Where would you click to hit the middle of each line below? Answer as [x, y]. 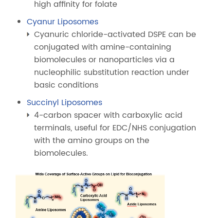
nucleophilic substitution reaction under [112, 73]
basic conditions [66, 85]
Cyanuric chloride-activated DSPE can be [115, 35]
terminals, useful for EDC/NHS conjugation [115, 128]
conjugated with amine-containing [103, 47]
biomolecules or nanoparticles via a [105, 60]
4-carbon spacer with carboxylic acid [109, 115]
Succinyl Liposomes [65, 103]
